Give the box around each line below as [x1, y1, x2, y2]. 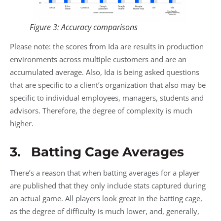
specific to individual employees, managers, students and [10, 93, 204, 103]
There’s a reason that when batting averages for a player [10, 168, 200, 178]
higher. [10, 118, 34, 129]
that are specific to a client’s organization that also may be [10, 80, 206, 90]
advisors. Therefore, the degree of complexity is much [10, 106, 192, 116]
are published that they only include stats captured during [10, 181, 206, 191]
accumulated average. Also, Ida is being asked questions [10, 67, 199, 77]
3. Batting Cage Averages [10, 144, 184, 160]
